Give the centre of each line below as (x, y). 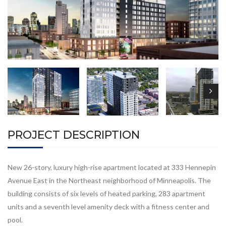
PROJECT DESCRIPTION (74, 135)
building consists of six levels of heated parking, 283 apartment (106, 193)
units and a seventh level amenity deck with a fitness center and (108, 206)
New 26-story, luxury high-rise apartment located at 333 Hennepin (112, 167)
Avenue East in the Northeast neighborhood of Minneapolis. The (109, 180)
